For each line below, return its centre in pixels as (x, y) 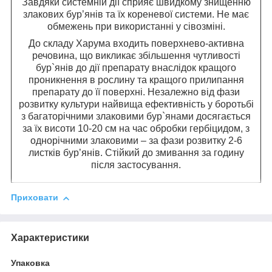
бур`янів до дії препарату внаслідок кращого (136, 68)
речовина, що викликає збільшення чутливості (136, 56)
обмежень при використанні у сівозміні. (136, 27)
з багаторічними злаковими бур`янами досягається (136, 117)
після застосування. (136, 165)
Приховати (35, 198)
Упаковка (30, 263)
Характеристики (50, 237)
